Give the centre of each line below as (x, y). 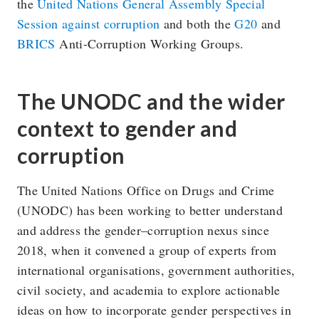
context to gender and (127, 128)
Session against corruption (89, 23)
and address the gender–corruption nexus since (143, 230)
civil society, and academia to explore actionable (149, 289)
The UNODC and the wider (151, 101)
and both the (197, 23)
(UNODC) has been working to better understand (150, 210)
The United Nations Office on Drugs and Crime (146, 190)
